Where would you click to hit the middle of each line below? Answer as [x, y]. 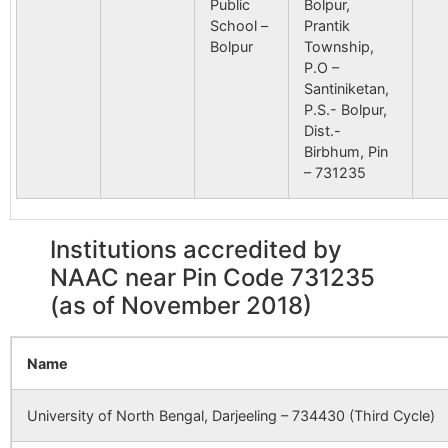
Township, [339, 46]
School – [239, 25]
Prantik [327, 25]
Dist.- [322, 130]
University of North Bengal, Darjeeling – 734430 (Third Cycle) [231, 415]
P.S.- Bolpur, [345, 109]
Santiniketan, [346, 88]
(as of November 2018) [181, 305]
